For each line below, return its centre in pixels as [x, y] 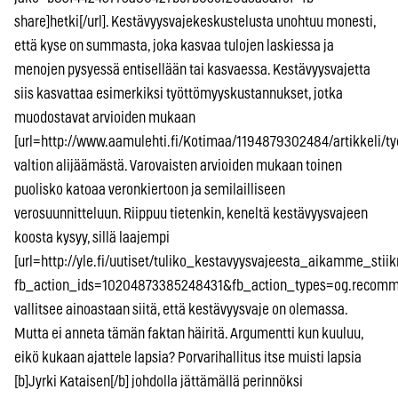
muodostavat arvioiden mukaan [105, 117]
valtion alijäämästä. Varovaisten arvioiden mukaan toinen [178, 165]
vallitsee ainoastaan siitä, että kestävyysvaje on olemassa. [181, 309]
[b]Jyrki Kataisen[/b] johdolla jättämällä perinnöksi [159, 381]
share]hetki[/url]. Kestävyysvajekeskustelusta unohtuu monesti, [195, 21]
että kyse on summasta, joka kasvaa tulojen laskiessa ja [174, 45]
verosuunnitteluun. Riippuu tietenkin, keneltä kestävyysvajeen [191, 213]
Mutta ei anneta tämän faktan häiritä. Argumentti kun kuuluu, [189, 333]
